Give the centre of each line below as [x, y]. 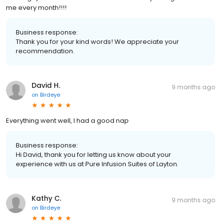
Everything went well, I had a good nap [67, 120]
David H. [46, 85]
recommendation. [45, 51]
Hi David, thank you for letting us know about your [93, 154]
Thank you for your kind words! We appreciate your [97, 41]
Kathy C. [46, 198]
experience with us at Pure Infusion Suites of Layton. [97, 164]
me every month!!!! [36, 7]
